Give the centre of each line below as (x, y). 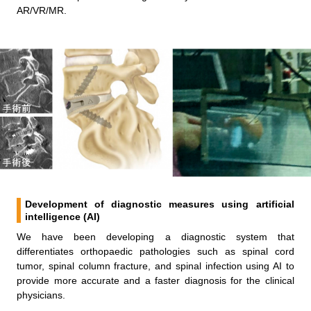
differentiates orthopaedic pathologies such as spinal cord (155, 252)
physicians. (41, 295)
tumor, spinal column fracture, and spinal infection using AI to (155, 266)
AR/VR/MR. (42, 10)
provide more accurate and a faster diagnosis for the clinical (155, 281)
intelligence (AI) (63, 217)
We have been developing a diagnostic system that (155, 237)
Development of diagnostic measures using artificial (160, 204)
